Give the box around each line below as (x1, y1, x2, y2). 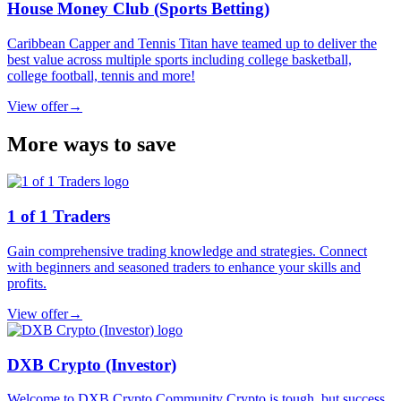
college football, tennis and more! (7, 67, 195, 83)
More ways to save (7, 132, 176, 156)
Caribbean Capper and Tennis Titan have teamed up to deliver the (7, 35, 377, 51)
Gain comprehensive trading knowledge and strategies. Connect (7, 243, 367, 259)
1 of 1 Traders (7, 207, 110, 226)
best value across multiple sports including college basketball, (7, 51, 352, 67)
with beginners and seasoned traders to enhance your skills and (7, 259, 361, 275)
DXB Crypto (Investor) (7, 354, 176, 374)
